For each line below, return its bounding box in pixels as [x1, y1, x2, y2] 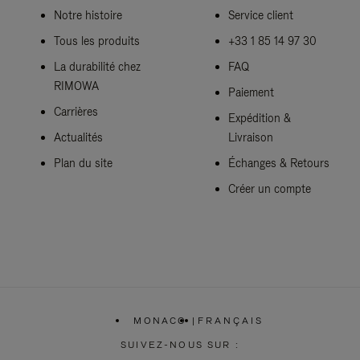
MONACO [133, 313, 187, 327]
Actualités [53, 129, 103, 145]
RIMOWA [53, 78, 99, 93]
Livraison [227, 129, 273, 145]
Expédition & [227, 110, 291, 125]
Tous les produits [53, 33, 140, 48]
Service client [227, 7, 293, 22]
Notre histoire [53, 7, 122, 22]
